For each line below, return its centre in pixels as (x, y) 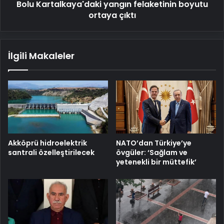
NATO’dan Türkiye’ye (154, 143)
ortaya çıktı (112, 15)
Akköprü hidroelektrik (47, 143)
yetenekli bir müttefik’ (156, 162)
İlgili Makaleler (41, 55)
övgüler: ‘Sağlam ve (152, 153)
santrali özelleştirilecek (51, 153)
